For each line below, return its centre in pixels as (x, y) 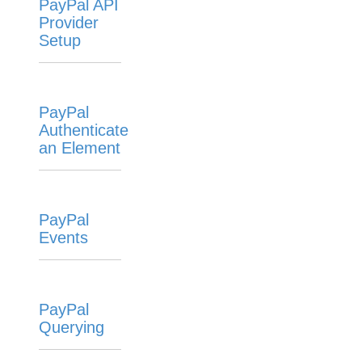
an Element (80, 148)
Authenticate (84, 130)
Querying (72, 327)
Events (63, 238)
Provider (69, 23)
